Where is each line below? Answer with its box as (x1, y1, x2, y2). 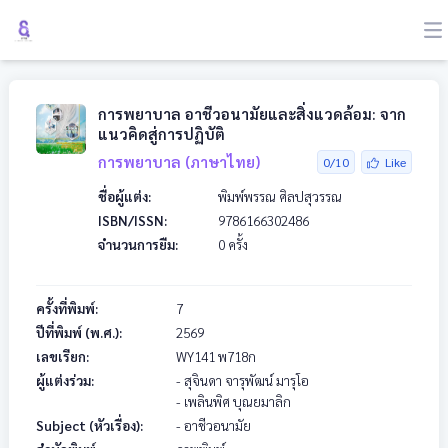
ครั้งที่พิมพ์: (36, 300, 98, 317)
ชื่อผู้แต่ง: (98, 188, 151, 205)
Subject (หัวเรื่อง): (36, 417, 143, 434)
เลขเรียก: (36, 348, 89, 365)
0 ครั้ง (218, 236, 248, 253)
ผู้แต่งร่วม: (36, 372, 94, 389)
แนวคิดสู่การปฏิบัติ (98, 124, 225, 143)
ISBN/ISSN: (98, 212, 167, 229)
